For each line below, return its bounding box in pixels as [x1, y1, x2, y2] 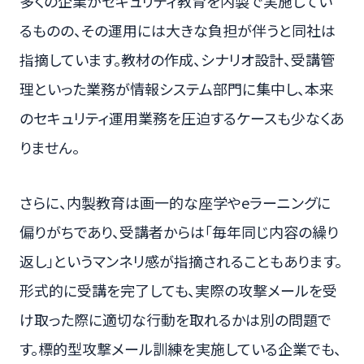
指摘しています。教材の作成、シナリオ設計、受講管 [19, 49, 335, 71]
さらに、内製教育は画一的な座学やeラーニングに [19, 192, 331, 214]
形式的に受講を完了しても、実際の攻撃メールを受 [19, 279, 337, 301]
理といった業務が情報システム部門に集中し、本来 [19, 78, 334, 100]
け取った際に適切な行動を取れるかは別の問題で [19, 309, 331, 331]
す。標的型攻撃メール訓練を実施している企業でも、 [19, 338, 341, 360]
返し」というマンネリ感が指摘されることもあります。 [19, 250, 342, 272]
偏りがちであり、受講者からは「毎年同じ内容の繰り [19, 221, 339, 243]
